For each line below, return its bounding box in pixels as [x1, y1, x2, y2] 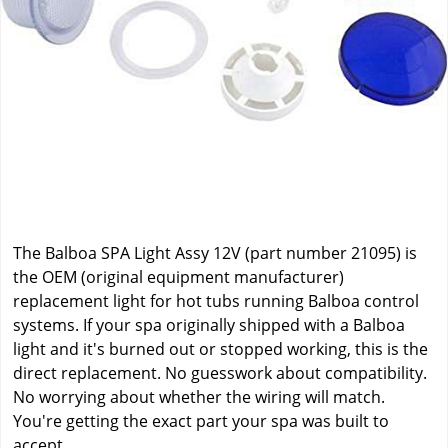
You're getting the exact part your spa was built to [13, 410, 389, 433]
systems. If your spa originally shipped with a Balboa [13, 314, 405, 337]
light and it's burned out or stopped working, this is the [13, 338, 428, 361]
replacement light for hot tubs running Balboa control [13, 290, 419, 313]
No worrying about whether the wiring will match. [13, 386, 385, 409]
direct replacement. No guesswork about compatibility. [13, 362, 427, 385]
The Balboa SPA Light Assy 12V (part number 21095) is [13, 242, 417, 265]
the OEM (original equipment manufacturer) [13, 266, 344, 289]
